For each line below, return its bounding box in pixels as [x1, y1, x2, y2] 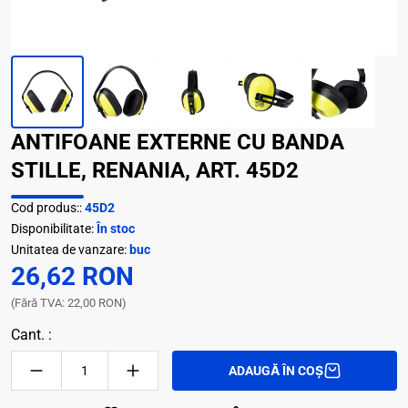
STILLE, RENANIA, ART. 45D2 [11, 158, 299, 183]
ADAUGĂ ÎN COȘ [228, 362, 323, 378]
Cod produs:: [11, 200, 85, 215]
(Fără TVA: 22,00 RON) [11, 296, 127, 310]
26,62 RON [11, 261, 134, 291]
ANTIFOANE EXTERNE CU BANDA [11, 129, 344, 155]
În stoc [97, 221, 135, 236]
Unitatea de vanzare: [11, 242, 129, 257]
